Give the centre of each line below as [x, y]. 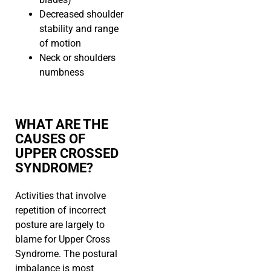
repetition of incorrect [60, 211]
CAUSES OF [50, 139]
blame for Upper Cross [63, 240]
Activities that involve [60, 196]
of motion [60, 44]
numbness [62, 73]
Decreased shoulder [81, 15]
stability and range [79, 29]
